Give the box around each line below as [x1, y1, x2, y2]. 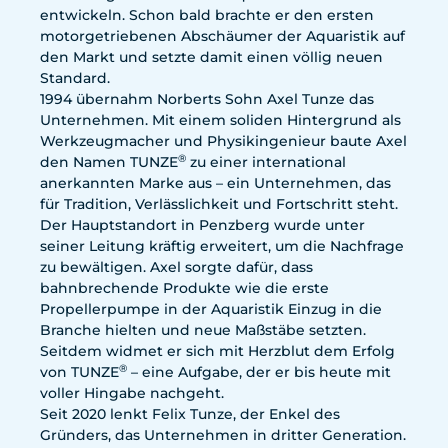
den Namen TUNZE [40, 153, 178, 171]
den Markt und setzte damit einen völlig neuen [40, 48, 383, 66]
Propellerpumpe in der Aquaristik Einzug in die [40, 300, 382, 318]
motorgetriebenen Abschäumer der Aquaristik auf [40, 27, 405, 45]
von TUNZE [40, 363, 119, 381]
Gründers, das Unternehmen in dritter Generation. [40, 426, 406, 444]
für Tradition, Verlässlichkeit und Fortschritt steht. [40, 195, 398, 213]
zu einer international [186, 153, 346, 171]
